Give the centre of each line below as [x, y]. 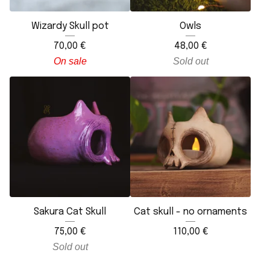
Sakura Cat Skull [70, 212]
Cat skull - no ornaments [190, 212]
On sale [70, 61]
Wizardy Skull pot [70, 26]
